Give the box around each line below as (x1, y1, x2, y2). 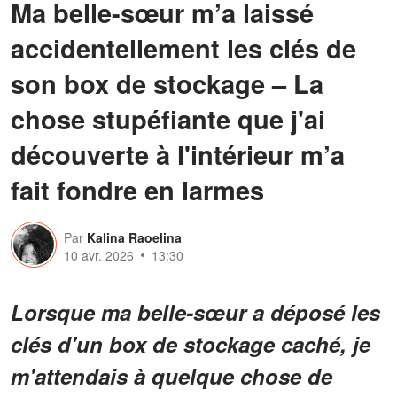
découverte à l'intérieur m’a (11, 135, 345, 173)
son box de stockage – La (11, 64, 323, 102)
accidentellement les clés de (11, 28, 356, 66)
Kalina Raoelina (87, 228, 182, 246)
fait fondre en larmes (11, 170, 264, 208)
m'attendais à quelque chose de (11, 360, 332, 391)
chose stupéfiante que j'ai (11, 99, 325, 137)
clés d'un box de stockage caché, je (11, 328, 370, 359)
